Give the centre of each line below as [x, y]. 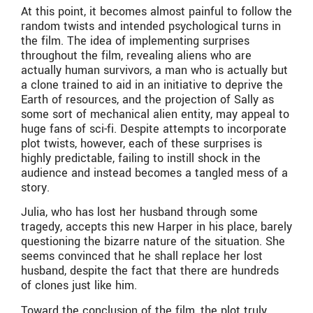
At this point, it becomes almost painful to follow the [156, 12]
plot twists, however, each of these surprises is [141, 144]
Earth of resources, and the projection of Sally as [147, 100]
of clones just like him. [79, 286]
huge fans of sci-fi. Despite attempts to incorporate [154, 129]
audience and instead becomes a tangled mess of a [154, 173]
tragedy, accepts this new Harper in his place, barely [156, 227]
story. [35, 188]
